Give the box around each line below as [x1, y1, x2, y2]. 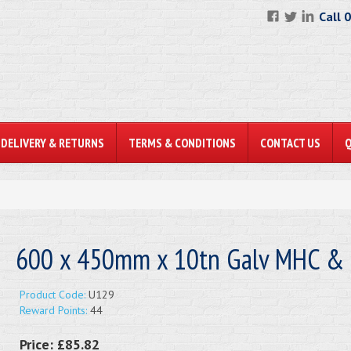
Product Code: [19, 288, 85, 302]
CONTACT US [260, 135, 320, 150]
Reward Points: [19, 303, 87, 317]
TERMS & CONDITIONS [128, 135, 236, 150]
